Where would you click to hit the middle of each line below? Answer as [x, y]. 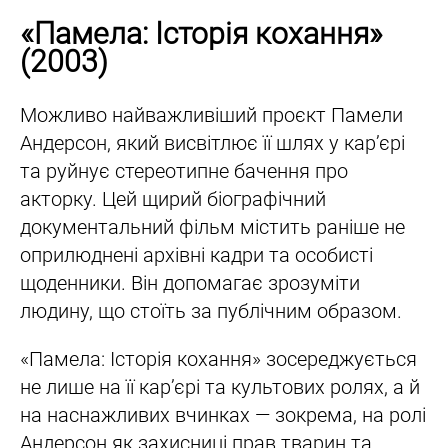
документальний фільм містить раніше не [212, 226]
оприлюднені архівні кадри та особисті [196, 254]
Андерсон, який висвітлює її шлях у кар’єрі [212, 142]
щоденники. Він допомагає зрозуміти [190, 282]
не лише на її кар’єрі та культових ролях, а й [220, 386]
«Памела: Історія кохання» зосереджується [218, 358]
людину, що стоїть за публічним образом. [211, 310]
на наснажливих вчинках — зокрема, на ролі [223, 414]
